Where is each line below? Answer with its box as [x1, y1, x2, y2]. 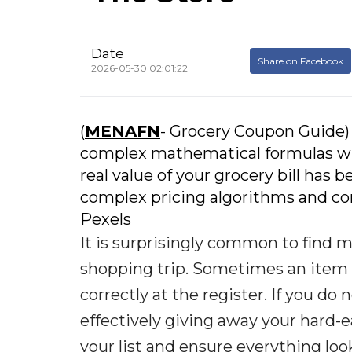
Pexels [80, 209, 131, 229]
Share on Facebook [258, 54, 343, 67]
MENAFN [85, 121, 160, 141]
